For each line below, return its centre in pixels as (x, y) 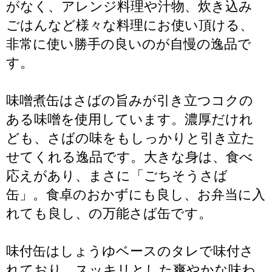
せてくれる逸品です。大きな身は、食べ (130, 157)
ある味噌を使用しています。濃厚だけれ (130, 119)
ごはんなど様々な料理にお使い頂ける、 (130, 25)
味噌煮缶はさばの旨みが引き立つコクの (130, 100)
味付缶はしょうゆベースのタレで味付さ (130, 251)
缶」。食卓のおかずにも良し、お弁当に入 (136, 195)
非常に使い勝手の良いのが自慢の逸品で (129, 44)
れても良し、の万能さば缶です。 (109, 213)
